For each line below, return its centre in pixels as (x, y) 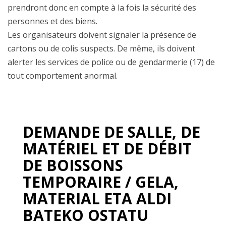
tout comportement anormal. (63, 76)
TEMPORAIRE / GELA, (101, 182)
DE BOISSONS (73, 165)
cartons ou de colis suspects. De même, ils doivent (101, 49)
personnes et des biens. (52, 21)
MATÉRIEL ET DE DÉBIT (107, 148)
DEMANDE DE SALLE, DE (111, 132)
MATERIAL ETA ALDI (97, 198)
